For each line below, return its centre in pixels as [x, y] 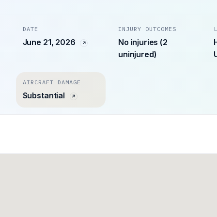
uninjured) [137, 54]
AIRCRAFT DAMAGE [52, 82]
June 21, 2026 [50, 42]
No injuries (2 [143, 42]
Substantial [45, 96]
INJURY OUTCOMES [147, 29]
